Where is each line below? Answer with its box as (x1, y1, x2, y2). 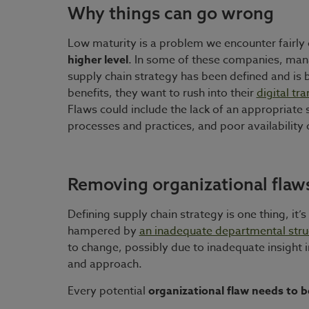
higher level (67, 51, 128, 68)
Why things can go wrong (67, 1, 274, 23)
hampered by (67, 222, 139, 239)
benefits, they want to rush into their (67, 84, 257, 101)
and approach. (67, 255, 142, 272)
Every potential (67, 282, 148, 299)
